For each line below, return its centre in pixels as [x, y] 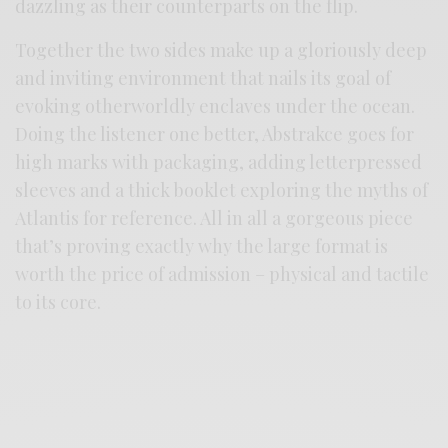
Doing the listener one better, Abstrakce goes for [215, 134]
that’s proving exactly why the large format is [202, 246]
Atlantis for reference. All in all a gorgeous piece [214, 218]
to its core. [58, 302]
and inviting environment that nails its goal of [203, 78]
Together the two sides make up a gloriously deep [221, 50]
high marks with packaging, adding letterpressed [219, 162]
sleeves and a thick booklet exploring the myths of [222, 190]
